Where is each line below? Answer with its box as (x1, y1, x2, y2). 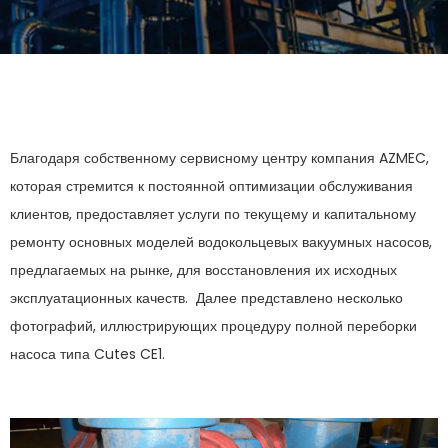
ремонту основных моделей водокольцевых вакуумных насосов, (10, 232, 432, 252)
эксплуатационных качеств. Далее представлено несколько (10, 288, 403, 308)
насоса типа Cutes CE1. (10, 344, 165, 364)
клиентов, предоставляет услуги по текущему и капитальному (10, 204, 416, 224)
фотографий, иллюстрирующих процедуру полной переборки (10, 316, 417, 336)
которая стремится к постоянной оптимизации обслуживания (10, 176, 413, 196)
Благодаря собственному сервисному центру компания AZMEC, (10, 148, 429, 168)
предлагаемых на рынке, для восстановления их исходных (10, 260, 397, 280)
